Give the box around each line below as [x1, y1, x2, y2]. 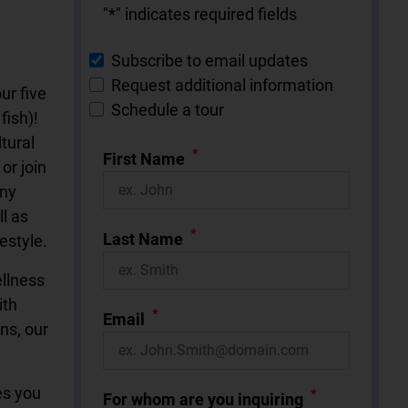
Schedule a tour [111, 99, 224, 119]
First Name [103, 148, 185, 168]
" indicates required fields [116, 4, 297, 24]
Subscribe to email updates [111, 50, 308, 70]
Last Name [103, 229, 183, 249]
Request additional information [111, 75, 333, 95]
